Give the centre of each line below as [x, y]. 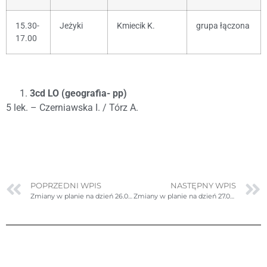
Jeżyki [71, 26]
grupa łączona [223, 26]
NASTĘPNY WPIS [203, 186]
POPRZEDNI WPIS [66, 186]
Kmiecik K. [136, 26]
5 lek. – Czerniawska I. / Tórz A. [72, 107]
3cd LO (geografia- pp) [78, 93]
